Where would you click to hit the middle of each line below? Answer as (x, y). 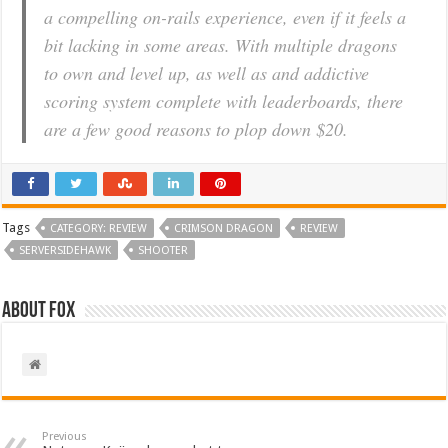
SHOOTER (163, 250)
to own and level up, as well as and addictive (207, 72)
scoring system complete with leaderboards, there (224, 100)
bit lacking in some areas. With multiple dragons (221, 44)
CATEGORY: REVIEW (99, 228)
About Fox (39, 311)
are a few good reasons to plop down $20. (196, 128)
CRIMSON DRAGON (224, 228)
